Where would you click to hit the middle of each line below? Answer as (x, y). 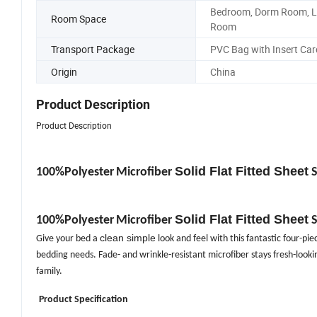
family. (49, 272)
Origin (64, 71)
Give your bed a (68, 239)
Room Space (79, 19)
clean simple (128, 238)
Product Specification (83, 300)
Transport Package (93, 49)
